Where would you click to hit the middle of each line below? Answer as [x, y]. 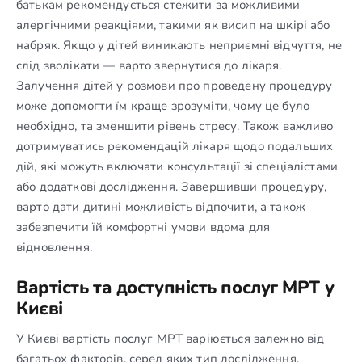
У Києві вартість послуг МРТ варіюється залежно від [170, 338]
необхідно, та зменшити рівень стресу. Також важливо [175, 126]
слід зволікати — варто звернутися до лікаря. [149, 65]
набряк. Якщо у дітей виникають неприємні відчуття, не [179, 45]
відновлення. [54, 247]
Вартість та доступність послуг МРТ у [175, 287]
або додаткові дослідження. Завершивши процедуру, [172, 186]
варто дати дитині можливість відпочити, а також [161, 206]
